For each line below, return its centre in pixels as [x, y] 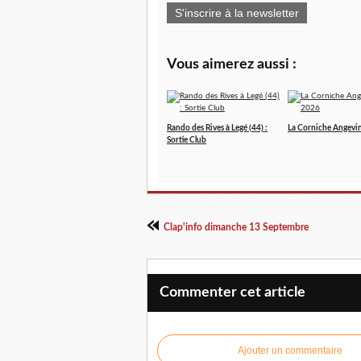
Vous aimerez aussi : [232, 65]
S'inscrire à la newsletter [237, 13]
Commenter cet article [232, 293]
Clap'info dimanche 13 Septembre [236, 228]
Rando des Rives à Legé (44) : [217, 129]
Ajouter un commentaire [290, 351]
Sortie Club [187, 141]
